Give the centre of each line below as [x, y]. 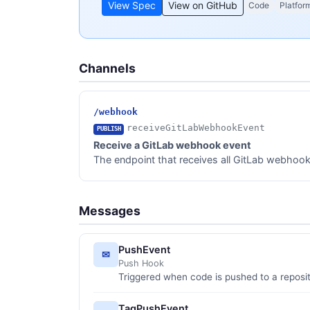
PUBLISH [109, 129]
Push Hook [141, 263]
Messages [110, 210]
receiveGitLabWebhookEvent [196, 128]
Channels [107, 69]
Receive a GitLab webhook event [172, 145]
